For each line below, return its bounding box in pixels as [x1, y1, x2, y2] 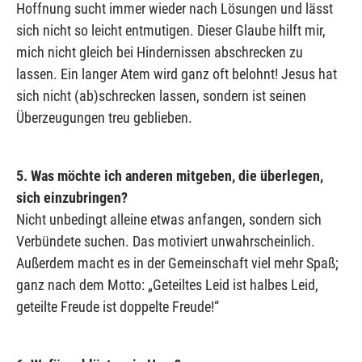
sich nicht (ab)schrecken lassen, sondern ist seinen [16, 86, 306, 104]
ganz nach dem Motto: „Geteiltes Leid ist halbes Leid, [16, 276, 318, 293]
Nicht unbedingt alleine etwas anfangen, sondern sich [16, 210, 322, 228]
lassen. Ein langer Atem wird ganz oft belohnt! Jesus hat [16, 65, 337, 82]
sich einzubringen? [16, 188, 128, 206]
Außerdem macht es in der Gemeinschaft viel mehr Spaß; [16, 254, 339, 271]
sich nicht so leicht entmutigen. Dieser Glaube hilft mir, [16, 21, 326, 39]
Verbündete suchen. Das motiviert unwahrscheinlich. [16, 232, 315, 250]
